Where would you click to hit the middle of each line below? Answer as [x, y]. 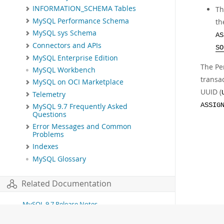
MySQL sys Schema [64, 33]
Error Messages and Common [82, 127]
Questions [49, 115]
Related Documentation [66, 183]
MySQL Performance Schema [81, 21]
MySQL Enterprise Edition [75, 58]
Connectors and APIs [67, 45]
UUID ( [211, 92]
